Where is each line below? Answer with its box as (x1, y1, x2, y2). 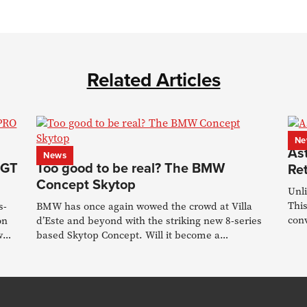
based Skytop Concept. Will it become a (36, 228, 221, 242)
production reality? (36, 243, 124, 256)
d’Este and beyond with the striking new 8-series (36, 214, 262, 228)
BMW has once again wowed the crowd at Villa (36, 199, 253, 213)
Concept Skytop (36, 174, 136, 194)
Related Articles (86, 66, 221, 93)
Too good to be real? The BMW (36, 158, 225, 177)
